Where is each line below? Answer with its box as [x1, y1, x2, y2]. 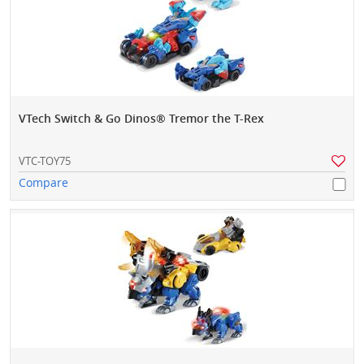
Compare [19, 175, 68, 191]
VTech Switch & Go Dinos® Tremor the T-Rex [19, 110, 264, 127]
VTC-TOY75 [19, 154, 71, 169]
